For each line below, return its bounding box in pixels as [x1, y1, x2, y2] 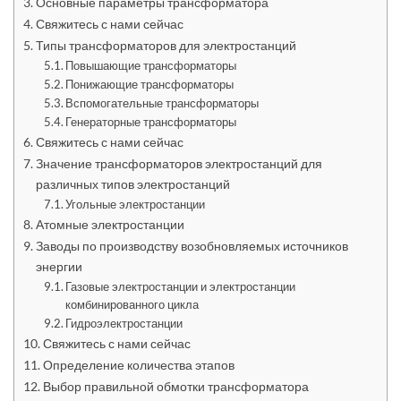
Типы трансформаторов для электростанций [35, 38, 296, 53]
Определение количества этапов [42, 357, 235, 372]
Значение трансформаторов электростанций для [35, 156, 322, 171]
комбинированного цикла [65, 297, 200, 311]
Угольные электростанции [65, 197, 206, 211]
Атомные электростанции [35, 217, 184, 232]
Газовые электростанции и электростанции [65, 279, 296, 294]
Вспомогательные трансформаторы [65, 96, 260, 110]
